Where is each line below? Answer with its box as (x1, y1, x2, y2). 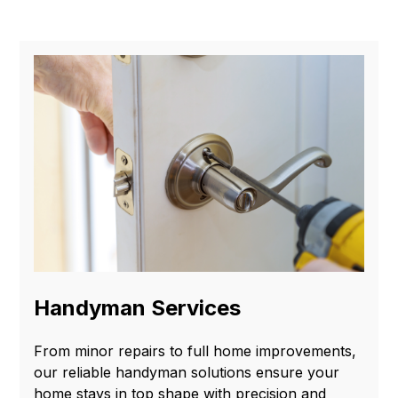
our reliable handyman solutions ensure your (34, 363, 340, 382)
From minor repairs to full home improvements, (34, 342, 357, 361)
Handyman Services (34, 295, 242, 322)
